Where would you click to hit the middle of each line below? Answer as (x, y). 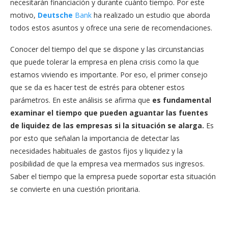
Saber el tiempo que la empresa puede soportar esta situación (113, 176)
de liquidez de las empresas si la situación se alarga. (107, 125)
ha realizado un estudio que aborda (151, 15)
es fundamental (182, 100)
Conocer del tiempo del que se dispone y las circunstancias (107, 49)
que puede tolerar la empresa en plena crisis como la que (105, 62)
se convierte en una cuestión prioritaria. (75, 189)
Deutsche (55, 15)
